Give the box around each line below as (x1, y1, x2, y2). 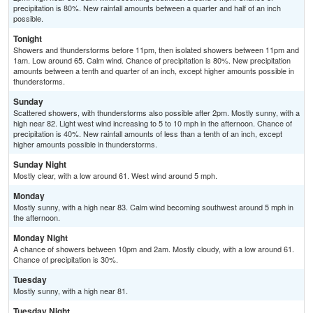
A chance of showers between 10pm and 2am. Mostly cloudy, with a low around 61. (13, 243, 294, 255)
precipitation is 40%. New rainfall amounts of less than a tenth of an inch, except (13, 128, 282, 140)
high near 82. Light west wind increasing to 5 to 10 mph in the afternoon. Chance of (13, 117, 292, 129)
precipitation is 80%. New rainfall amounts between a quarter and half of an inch (13, 2, 281, 14)
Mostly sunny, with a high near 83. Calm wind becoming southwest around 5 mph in (13, 201, 293, 213)
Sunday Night (13, 158, 66, 171)
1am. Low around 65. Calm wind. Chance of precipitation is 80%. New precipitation (13, 54, 291, 66)
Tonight (13, 32, 42, 45)
